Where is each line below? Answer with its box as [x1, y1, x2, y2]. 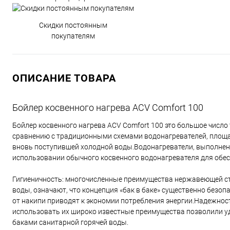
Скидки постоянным [39, 21, 107, 29]
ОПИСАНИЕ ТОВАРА [12, 72, 116, 84]
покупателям [51, 32, 95, 40]
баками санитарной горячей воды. [12, 218, 128, 226]
